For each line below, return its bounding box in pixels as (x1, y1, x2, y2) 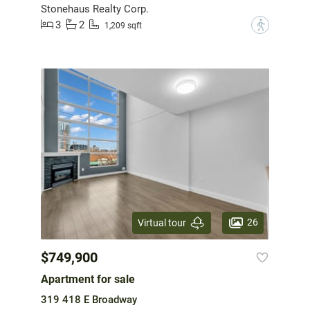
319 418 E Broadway (41, 293, 137, 307)
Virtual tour (138, 217, 186, 228)
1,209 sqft (104, 21, 142, 31)
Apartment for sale (41, 273, 135, 286)
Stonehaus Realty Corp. (41, 2, 149, 15)
